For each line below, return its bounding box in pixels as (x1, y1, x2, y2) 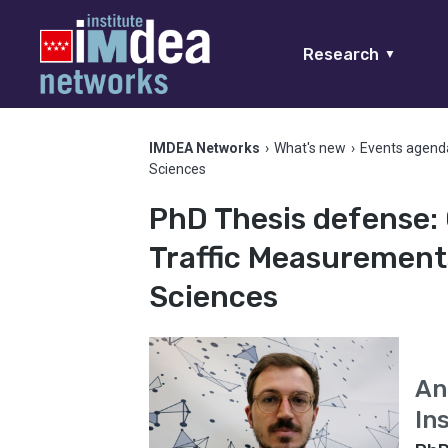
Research (303, 44, 379, 64)
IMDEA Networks (149, 140, 261, 156)
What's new (274, 140, 347, 156)
